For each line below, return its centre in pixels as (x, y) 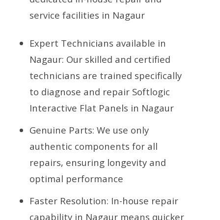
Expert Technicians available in (98, 43)
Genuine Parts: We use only (89, 130)
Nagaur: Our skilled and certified (100, 59)
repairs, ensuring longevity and (98, 162)
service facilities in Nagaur (87, 15)
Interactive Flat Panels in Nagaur (102, 108)
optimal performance (76, 178)
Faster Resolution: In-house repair (104, 200)
